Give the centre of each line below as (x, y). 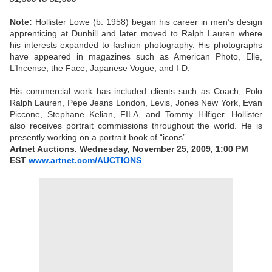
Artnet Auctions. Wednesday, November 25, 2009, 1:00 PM (129, 149)
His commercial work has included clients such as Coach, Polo (136, 91)
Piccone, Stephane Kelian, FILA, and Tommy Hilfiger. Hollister (136, 114)
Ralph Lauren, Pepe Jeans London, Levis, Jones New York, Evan (136, 103)
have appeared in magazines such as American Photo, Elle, (136, 57)
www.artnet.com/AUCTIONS (85, 161)
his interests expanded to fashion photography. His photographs (136, 45)
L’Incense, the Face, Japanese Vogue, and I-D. (100, 68)
